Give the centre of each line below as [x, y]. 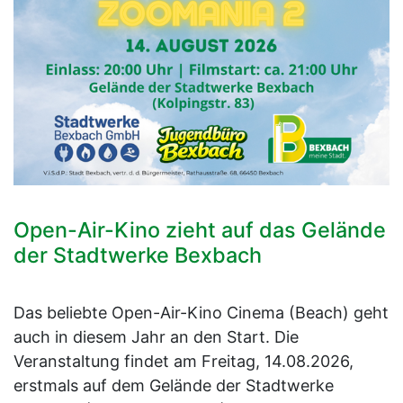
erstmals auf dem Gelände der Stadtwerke [174, 385]
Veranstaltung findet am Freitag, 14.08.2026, [184, 361]
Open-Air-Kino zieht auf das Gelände [200, 229]
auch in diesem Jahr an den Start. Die [156, 336]
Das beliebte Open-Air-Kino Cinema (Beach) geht [201, 312]
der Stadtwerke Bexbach [138, 255]
